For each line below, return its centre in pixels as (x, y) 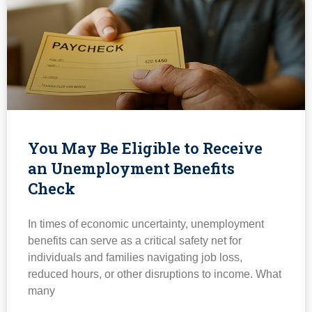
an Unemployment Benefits (131, 169)
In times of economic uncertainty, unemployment (146, 224)
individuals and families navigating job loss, (135, 258)
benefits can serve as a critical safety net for (135, 241)
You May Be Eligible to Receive (145, 148)
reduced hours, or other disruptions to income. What (155, 274)
